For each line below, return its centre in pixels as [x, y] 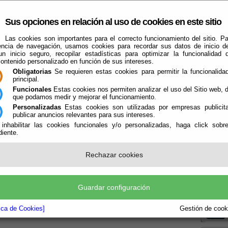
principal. [26, 79]
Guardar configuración [114, 187]
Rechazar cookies [114, 155]
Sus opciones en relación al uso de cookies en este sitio [113, 22]
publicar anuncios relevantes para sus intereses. [84, 115]
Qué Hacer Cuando [135, 102]
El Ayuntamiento [30, 102]
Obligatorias [32, 72]
